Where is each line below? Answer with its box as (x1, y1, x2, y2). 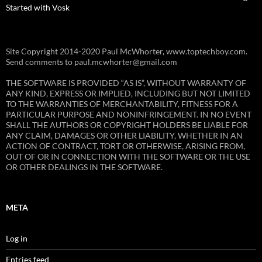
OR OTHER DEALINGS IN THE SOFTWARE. (6, 161, 163, 172)
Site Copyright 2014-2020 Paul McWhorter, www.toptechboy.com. (6, 46, 247, 56)
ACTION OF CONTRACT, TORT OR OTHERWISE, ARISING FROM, (6, 140, 245, 151)
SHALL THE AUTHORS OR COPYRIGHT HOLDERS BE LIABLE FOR (6, 119, 248, 130)
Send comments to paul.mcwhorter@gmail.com (6, 56, 177, 67)
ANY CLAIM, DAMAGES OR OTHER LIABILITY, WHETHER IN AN (6, 130, 243, 140)
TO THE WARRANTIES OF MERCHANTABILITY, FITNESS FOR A (6, 98, 238, 109)
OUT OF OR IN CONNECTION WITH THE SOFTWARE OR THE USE (6, 151, 250, 161)
